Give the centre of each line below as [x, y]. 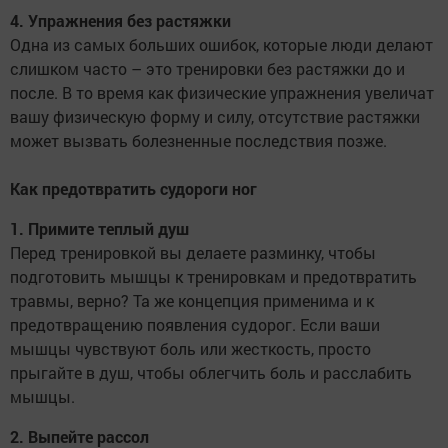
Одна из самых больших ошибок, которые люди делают [221, 45]
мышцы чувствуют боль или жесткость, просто [190, 349]
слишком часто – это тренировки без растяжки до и [207, 69]
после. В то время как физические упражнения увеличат [222, 93]
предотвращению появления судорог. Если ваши [195, 325]
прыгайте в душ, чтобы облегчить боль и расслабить [211, 373]
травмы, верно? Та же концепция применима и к [192, 301]
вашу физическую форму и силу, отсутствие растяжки [215, 117]
